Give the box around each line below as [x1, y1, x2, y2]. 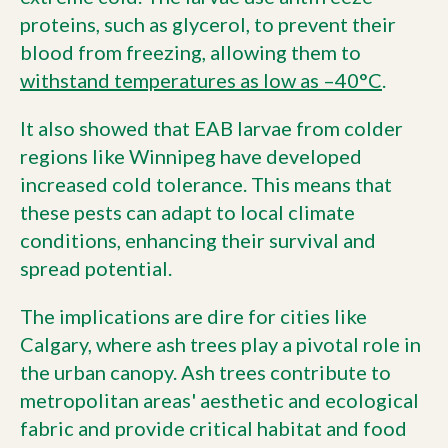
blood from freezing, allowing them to [20, 40, 361, 64]
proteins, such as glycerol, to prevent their [20, 12, 396, 36]
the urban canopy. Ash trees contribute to [20, 360, 391, 384]
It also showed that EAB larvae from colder [20, 116, 403, 140]
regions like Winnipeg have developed [20, 144, 362, 168]
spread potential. [20, 256, 172, 280]
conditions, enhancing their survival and [20, 228, 376, 252]
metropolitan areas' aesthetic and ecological [20, 388, 419, 412]
